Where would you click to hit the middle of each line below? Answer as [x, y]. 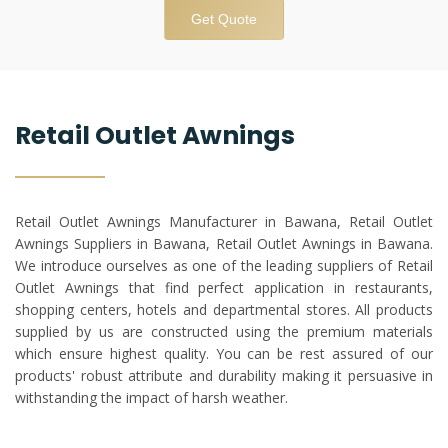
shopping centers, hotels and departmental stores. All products [224, 310]
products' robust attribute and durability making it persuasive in [224, 376]
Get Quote [224, 19]
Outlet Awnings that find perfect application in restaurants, [224, 288]
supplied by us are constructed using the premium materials [224, 332]
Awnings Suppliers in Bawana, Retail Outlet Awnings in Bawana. [224, 244]
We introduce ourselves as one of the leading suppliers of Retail [224, 266]
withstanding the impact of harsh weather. [151, 398]
